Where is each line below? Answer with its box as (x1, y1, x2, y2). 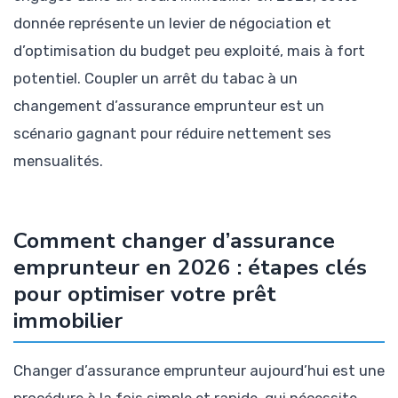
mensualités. (13, 151, 103, 170)
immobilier (13, 306, 123, 337)
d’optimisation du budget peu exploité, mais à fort (13, 41, 365, 60)
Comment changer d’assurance (13, 226, 335, 257)
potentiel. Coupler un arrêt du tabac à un (13, 68, 298, 87)
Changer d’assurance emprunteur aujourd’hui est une (13, 362, 385, 380)
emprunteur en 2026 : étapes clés (13, 252, 367, 283)
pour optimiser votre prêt (13, 279, 276, 310)
